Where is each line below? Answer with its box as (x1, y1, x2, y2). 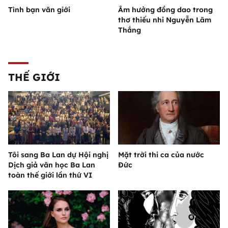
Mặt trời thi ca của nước (118, 150, 204, 160)
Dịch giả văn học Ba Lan (8, 160, 95, 170)
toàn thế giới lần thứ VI (8, 170, 92, 180)
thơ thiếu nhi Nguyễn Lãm (118, 15, 211, 25)
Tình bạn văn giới (8, 5, 70, 15)
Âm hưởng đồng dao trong (118, 5, 213, 15)
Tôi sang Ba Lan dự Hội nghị (8, 150, 108, 160)
